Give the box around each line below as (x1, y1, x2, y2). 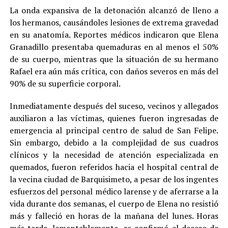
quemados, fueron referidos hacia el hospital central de (9, 161, 219, 173)
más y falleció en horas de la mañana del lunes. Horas (9, 210, 219, 221)
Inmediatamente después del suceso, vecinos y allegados (9, 100, 219, 111)
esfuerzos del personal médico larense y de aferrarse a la (9, 185, 219, 197)
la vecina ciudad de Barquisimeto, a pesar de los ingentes (9, 173, 219, 185)
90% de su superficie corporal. (9, 77, 121, 89)
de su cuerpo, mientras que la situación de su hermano (9, 53, 219, 65)
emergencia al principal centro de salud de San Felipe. (9, 124, 219, 136)
